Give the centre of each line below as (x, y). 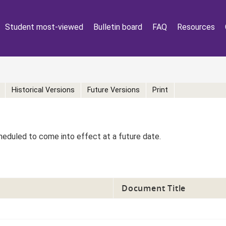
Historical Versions (43, 90)
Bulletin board (118, 27)
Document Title (154, 188)
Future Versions (114, 90)
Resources (196, 27)
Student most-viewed (44, 27)
